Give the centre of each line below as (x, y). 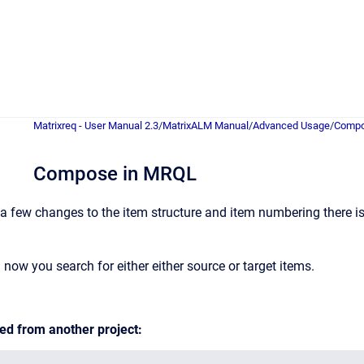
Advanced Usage (291, 126)
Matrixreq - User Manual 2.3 (96, 126)
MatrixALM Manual (206, 126)
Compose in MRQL (115, 174)
